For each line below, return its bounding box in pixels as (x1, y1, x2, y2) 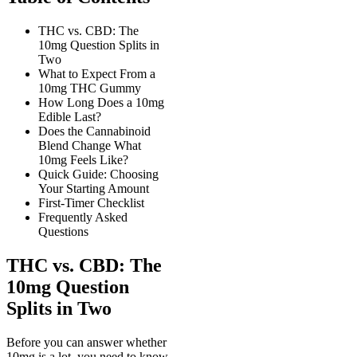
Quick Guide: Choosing (38, 167, 159, 182)
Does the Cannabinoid (38, 124, 151, 139)
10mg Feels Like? (38, 153, 128, 167)
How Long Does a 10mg (38, 96, 164, 110)
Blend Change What (38, 139, 141, 153)
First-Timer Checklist (38, 196, 144, 210)
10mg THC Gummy (38, 81, 141, 96)
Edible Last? (38, 110, 101, 124)
